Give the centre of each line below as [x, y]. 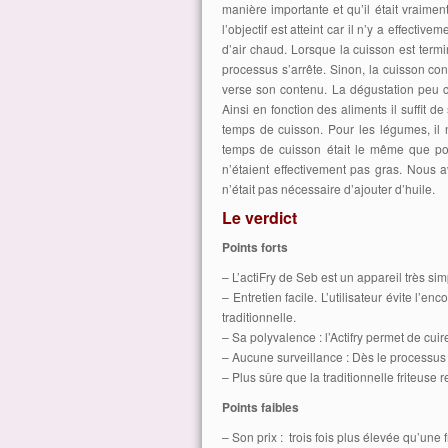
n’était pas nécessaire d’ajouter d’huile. [328, 188]
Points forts [255, 247]
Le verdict [259, 217]
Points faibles [260, 407]
